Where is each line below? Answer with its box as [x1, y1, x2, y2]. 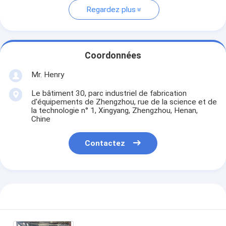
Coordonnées [85, 50, 141, 61]
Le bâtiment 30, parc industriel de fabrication [31, 88, 187, 98]
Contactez [85, 139, 126, 148]
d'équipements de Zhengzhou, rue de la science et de [31, 97, 217, 106]
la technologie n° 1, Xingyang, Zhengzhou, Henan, [31, 105, 198, 115]
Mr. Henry [31, 70, 64, 79]
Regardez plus [86, 5, 136, 15]
